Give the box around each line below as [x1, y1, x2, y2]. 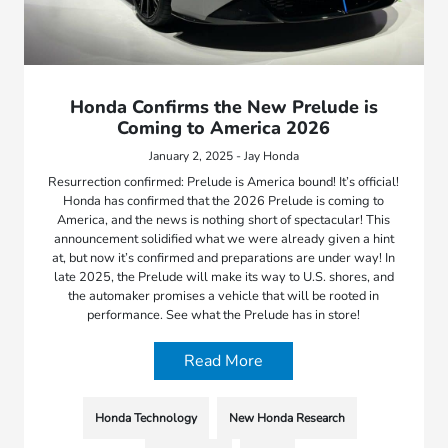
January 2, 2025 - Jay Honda [148, 148, 299, 165]
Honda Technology [94, 410, 197, 427]
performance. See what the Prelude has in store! [87, 306, 361, 325]
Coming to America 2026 [117, 116, 331, 141]
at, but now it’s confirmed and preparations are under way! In [52, 249, 396, 268]
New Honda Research [228, 410, 345, 427]
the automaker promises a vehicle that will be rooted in [68, 287, 380, 306]
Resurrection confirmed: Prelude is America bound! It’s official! [48, 173, 400, 192]
